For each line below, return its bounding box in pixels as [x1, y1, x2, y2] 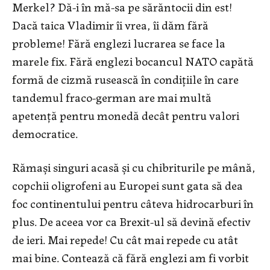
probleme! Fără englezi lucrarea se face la [12, 34, 225, 52]
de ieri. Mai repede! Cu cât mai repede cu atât [12, 230, 238, 248]
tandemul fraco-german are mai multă [12, 88, 212, 106]
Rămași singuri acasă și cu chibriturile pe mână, [12, 158, 256, 176]
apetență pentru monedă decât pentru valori [12, 106, 239, 124]
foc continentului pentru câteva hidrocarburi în [12, 194, 254, 212]
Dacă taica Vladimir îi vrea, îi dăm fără [12, 16, 209, 34]
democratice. [12, 124, 78, 142]
